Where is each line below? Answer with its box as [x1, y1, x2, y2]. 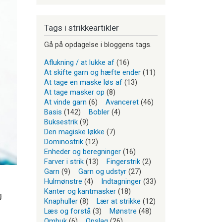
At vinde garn [44, 98, 87, 107]
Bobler [89, 108, 110, 117]
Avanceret [106, 98, 139, 107]
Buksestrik [44, 117, 78, 127]
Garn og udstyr [78, 167, 126, 176]
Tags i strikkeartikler [44, 22, 119, 33]
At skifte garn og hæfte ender [44, 68, 141, 77]
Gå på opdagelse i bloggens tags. [44, 40, 152, 50]
